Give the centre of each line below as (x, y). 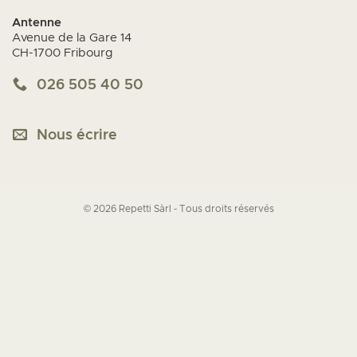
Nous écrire (77, 135)
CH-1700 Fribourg (63, 53)
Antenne (37, 23)
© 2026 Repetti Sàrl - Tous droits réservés (178, 208)
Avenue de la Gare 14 (72, 38)
